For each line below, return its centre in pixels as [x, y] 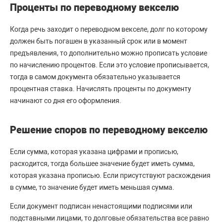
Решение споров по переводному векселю [109, 130]
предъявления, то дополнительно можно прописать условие [109, 53]
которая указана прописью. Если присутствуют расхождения [110, 175]
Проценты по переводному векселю [94, 7]
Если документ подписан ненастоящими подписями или [101, 206]
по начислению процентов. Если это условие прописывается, [110, 65]
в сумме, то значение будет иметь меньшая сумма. [92, 187]
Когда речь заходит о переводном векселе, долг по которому [109, 29]
